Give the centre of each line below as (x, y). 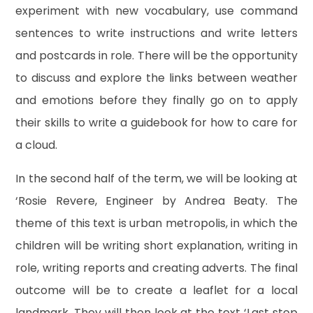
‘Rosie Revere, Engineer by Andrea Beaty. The (156, 201)
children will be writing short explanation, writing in (156, 245)
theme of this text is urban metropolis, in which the (156, 223)
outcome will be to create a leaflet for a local (156, 290)
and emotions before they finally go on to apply (156, 100)
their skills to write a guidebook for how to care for (156, 122)
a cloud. (37, 145)
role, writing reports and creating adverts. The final (156, 268)
